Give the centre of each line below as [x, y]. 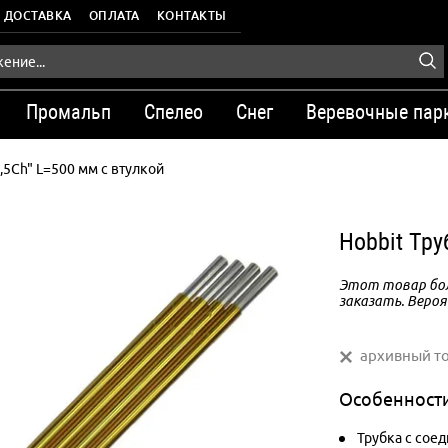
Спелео [173, 112]
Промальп [68, 112]
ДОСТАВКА [37, 15]
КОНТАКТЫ [191, 15]
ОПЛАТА [114, 15]
